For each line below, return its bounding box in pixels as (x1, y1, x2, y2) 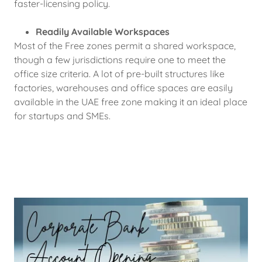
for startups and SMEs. (14, 110, 111, 122)
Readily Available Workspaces (35, 26, 170, 37)
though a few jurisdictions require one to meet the (14, 54, 226, 65)
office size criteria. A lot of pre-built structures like (14, 68, 225, 80)
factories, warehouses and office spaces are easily (14, 82, 233, 94)
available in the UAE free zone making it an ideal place (14, 96, 247, 108)
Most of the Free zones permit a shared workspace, (14, 40, 236, 51)
